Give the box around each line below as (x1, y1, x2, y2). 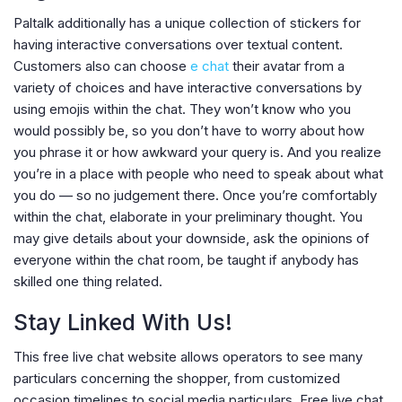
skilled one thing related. (13, 273, 162, 291)
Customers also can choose (13, 57, 190, 75)
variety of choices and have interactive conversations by (13, 79, 362, 97)
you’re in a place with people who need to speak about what (13, 165, 383, 183)
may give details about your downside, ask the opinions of (13, 230, 370, 248)
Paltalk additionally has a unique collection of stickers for (13, 14, 361, 32)
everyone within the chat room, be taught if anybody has (13, 251, 359, 269)
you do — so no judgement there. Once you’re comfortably (13, 187, 377, 205)
